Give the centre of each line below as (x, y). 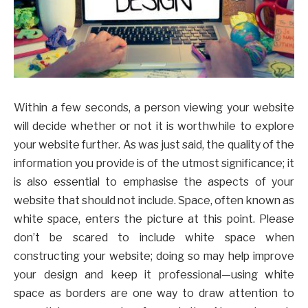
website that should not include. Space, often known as (154, 201)
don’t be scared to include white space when (154, 238)
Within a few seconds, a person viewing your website (154, 108)
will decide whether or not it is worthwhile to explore (154, 126)
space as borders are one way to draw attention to (154, 294)
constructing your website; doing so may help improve (154, 256)
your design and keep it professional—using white (154, 275)
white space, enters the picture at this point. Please (154, 219)
